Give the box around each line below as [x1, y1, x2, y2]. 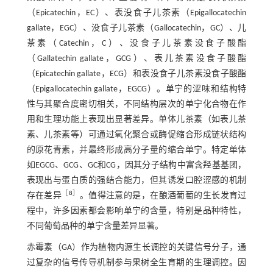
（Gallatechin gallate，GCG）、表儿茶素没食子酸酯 [26, 54, 247, 64]
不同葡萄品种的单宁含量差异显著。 [26, 222, 163, 232]
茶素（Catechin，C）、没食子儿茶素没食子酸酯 [26, 39, 247, 49]
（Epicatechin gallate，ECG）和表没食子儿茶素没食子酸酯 [26, 69, 247, 79]
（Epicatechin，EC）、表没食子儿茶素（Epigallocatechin [26, 9, 247, 18]
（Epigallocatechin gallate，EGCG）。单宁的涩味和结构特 [26, 85, 247, 94]
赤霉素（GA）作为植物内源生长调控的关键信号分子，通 [26, 243, 247, 253]
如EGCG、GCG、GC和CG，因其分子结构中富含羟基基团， [26, 161, 247, 171]
